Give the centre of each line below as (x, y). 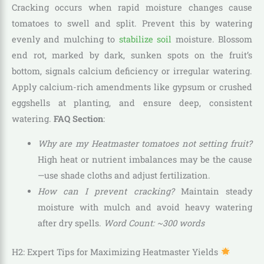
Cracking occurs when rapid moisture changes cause (132, 8)
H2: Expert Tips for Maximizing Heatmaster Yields (116, 252)
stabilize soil (145, 39)
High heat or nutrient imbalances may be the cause (145, 160)
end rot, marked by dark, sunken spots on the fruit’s (132, 55)
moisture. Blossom (212, 39)
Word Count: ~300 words (154, 223)
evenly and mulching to (65, 39)
